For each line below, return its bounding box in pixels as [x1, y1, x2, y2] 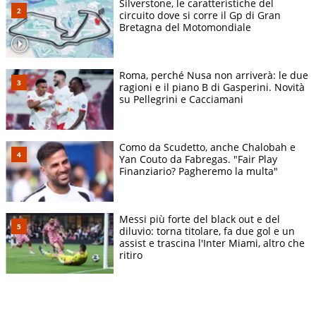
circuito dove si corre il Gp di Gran [119, 8, 281, 23]
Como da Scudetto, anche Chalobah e [119, 140, 296, 154]
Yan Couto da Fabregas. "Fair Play [119, 152, 277, 166]
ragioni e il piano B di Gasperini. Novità [119, 80, 305, 95]
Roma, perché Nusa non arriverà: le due [119, 68, 308, 83]
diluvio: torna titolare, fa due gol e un [119, 224, 295, 238]
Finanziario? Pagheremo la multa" [119, 164, 278, 178]
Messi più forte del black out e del [119, 212, 280, 226]
